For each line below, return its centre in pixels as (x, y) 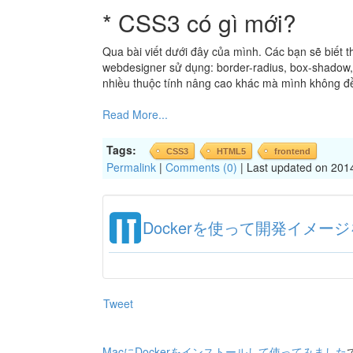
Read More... (135, 114)
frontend (292, 151)
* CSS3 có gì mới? (199, 22)
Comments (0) (201, 167)
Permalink (131, 167)
